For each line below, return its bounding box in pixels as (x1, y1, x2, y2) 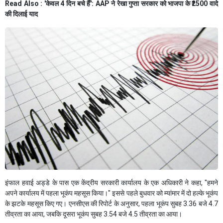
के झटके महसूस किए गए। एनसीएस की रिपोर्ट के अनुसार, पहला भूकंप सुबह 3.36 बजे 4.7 (5, 199, 218, 208)
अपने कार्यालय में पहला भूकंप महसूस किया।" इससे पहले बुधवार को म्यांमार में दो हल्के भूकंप (5, 189, 218, 197)
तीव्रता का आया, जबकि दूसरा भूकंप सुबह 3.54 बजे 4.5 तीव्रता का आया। (5, 210, 182, 218)
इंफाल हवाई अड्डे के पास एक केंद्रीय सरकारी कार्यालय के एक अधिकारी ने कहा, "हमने (5, 178, 218, 187)
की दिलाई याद (5, 10, 38, 18)
